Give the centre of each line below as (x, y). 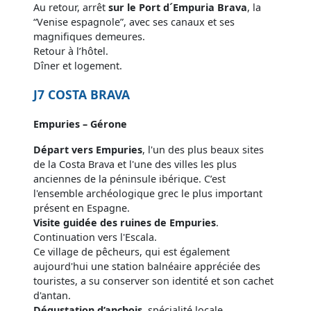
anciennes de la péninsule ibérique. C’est (129, 178)
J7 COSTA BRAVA (82, 94)
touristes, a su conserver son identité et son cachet (153, 280)
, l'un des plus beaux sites (203, 149)
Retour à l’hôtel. (71, 51)
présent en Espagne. (82, 208)
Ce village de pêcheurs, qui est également (132, 251)
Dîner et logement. (78, 65)
